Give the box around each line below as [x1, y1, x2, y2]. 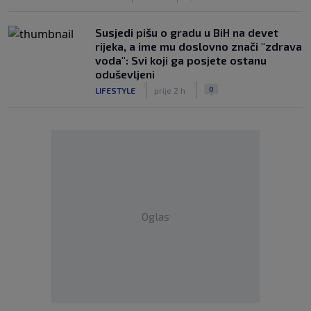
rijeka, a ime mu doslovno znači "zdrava [95, 40, 302, 53]
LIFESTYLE [95, 85, 135, 95]
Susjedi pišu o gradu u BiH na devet [95, 26, 278, 39]
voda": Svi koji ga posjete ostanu [95, 53, 267, 67]
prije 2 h [154, 85, 185, 95]
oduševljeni [95, 67, 155, 81]
